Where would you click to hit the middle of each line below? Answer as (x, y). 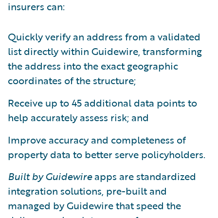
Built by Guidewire (50, 176)
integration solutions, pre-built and (87, 191)
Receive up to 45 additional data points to (102, 102)
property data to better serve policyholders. (107, 154)
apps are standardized (144, 176)
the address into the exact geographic (93, 65)
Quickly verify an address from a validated (104, 36)
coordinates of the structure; (72, 80)
